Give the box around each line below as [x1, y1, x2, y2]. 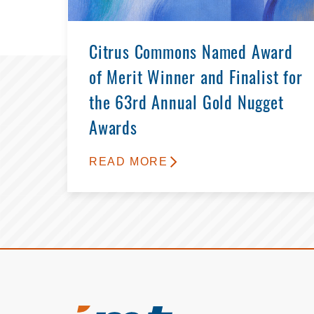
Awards [89, 121, 137, 139]
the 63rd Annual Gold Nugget [89, 96, 284, 114]
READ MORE [89, 155, 168, 168]
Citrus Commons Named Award [89, 46, 293, 63]
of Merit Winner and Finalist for [89, 71, 303, 88]
